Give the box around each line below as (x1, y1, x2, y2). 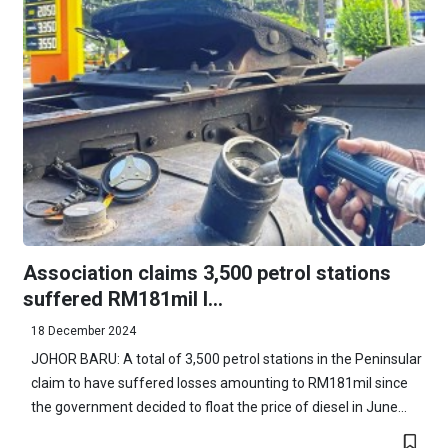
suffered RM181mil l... (22, 286, 223, 311)
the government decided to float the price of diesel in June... (30, 398, 407, 415)
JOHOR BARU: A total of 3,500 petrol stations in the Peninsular (30, 350, 422, 367)
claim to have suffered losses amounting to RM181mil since (30, 374, 408, 391)
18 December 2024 (30, 323, 136, 338)
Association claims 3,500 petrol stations (22, 260, 391, 285)
